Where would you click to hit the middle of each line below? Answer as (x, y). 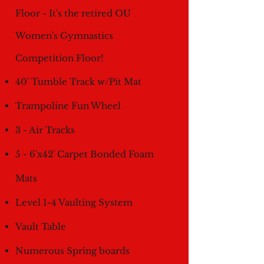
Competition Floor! (60, 58)
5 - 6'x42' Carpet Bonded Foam (85, 154)
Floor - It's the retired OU (73, 13)
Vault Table (41, 227)
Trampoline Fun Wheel (68, 106)
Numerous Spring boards (72, 251)
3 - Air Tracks (45, 130)
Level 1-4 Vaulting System (74, 202)
